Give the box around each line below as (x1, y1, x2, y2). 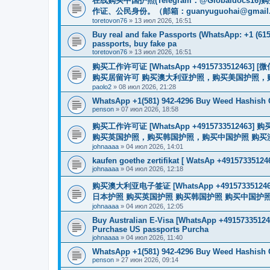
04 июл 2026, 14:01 (126, 142, 183, 150)
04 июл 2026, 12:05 (126, 202, 183, 210)
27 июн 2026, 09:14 (121, 256, 178, 263)
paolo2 (92, 83, 111, 90)
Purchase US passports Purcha (92, 224, 209, 234)
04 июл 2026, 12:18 (126, 165, 183, 172)
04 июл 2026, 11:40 (126, 233, 183, 241)
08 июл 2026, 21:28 (119, 83, 176, 90)
